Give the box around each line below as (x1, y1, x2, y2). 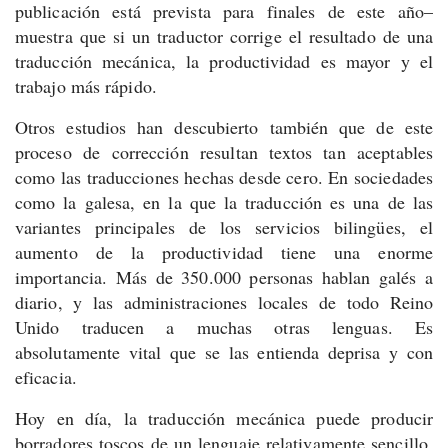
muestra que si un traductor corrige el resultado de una (15, 24, 433, 48)
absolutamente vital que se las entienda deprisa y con (15, 340, 433, 364)
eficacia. (15, 365, 77, 389)
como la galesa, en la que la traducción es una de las (15, 190, 433, 214)
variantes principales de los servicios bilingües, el (15, 215, 433, 239)
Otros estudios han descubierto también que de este (15, 115, 433, 139)
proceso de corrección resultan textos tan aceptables (15, 140, 433, 164)
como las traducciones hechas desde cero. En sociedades (15, 165, 433, 189)
